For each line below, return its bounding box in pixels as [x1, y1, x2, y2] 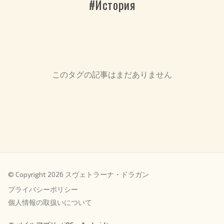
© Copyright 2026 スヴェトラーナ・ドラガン [8, 170, 149, 179]
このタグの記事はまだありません [52, 69, 172, 79]
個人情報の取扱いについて [8, 198, 92, 207]
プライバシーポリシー [8, 185, 78, 194]
